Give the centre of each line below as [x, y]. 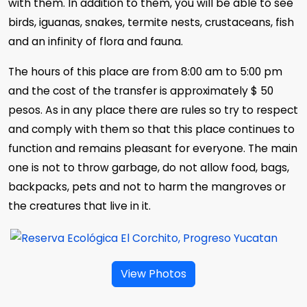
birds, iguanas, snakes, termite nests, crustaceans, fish [151, 22]
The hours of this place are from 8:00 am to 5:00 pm [145, 72]
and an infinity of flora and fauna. [96, 41]
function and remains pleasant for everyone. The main [153, 148]
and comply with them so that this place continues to [151, 129]
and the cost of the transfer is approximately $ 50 [141, 91]
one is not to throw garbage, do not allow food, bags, [149, 168]
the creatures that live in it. [79, 206]
